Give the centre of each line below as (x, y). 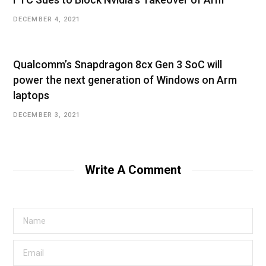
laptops (31, 96)
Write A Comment (133, 170)
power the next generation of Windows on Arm (125, 80)
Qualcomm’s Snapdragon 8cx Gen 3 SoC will (118, 65)
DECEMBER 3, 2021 (47, 115)
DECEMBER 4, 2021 (47, 20)
